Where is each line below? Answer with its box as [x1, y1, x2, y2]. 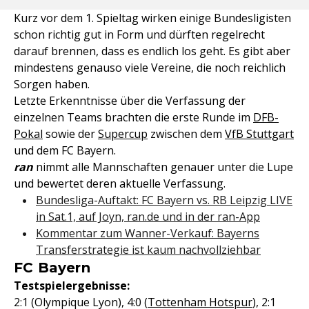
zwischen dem [148, 126, 225, 141]
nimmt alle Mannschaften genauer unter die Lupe [33, 159, 293, 175]
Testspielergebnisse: [14, 278, 130, 293]
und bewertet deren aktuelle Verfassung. [14, 176, 226, 191]
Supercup [98, 126, 148, 141]
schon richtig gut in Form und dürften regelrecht [14, 27, 265, 42]
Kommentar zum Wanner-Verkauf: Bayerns [36, 226, 259, 241]
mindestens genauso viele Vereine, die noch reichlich [14, 60, 286, 75]
